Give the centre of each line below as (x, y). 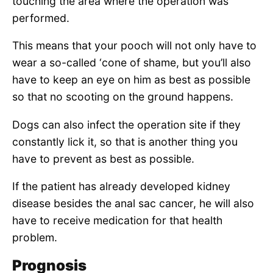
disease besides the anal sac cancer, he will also (133, 204)
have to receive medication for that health (117, 221)
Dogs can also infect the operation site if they (126, 124)
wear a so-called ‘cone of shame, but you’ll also (132, 63)
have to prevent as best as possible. (103, 158)
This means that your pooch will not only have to (134, 46)
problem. (35, 238)
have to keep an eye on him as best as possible (131, 80)
